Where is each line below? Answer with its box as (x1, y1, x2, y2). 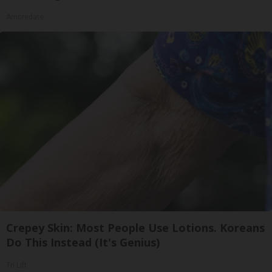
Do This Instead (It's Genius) (6, 234, 160, 250)
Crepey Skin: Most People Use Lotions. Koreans (6, 220, 265, 235)
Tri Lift (6, 260, 27, 270)
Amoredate (6, 12, 44, 21)
